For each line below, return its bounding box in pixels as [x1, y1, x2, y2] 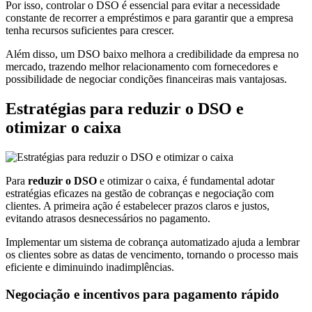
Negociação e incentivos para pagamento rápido [6, 286, 279, 302]
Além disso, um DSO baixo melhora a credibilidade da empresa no [6, 48, 299, 61]
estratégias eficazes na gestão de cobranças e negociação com [6, 187, 274, 200]
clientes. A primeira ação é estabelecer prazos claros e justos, [6, 200, 270, 212]
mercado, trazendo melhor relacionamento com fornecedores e [6, 61, 278, 73]
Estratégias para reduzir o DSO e [6, 100, 244, 118]
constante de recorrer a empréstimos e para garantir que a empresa [6, 12, 293, 24]
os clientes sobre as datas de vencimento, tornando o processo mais [6, 249, 298, 261]
